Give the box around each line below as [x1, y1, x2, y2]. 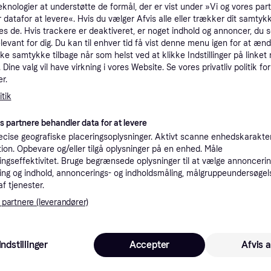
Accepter [129, 238, 170, 250]
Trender [39, 233, 70, 243]
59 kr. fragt [175, 132, 220, 142]
